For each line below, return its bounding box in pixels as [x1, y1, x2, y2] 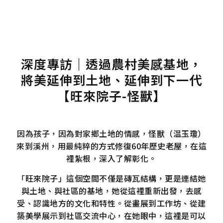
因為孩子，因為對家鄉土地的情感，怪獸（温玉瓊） [17, 127, 206, 140]
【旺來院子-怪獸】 [57, 86, 166, 105]
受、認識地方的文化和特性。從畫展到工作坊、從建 [17, 197, 206, 209]
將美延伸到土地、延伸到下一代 [21, 70, 202, 89]
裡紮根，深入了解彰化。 [66, 152, 157, 165]
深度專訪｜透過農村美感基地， [21, 54, 202, 73]
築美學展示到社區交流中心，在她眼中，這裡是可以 [17, 209, 206, 222]
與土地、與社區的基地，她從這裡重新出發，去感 [21, 184, 202, 197]
